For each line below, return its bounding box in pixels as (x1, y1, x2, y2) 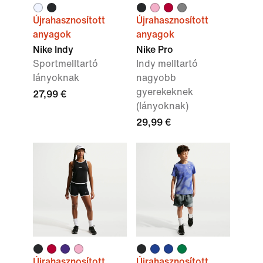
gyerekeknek (136, 87, 193, 97)
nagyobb (136, 73, 176, 83)
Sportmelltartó (33, 59, 98, 69)
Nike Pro (136, 45, 173, 55)
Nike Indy (33, 45, 73, 55)
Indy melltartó (136, 59, 198, 69)
